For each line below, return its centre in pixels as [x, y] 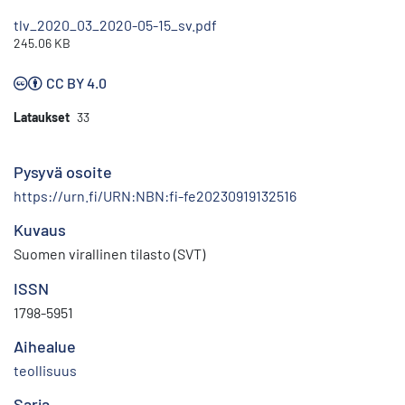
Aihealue [45, 347]
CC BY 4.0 [76, 83]
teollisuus [45, 371]
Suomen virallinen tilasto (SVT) [109, 254]
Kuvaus [40, 230]
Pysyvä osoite [63, 172]
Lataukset [42, 118]
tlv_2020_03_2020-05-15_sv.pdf [115, 25]
